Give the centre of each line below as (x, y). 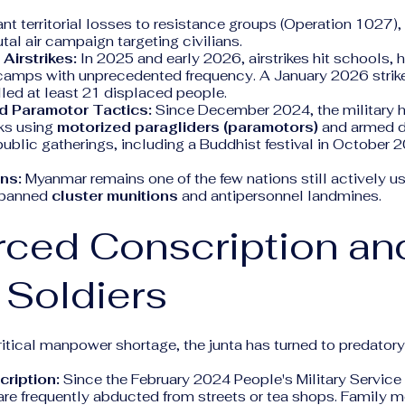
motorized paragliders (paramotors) (188, 127)
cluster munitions (115, 196)
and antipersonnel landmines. (280, 196)
